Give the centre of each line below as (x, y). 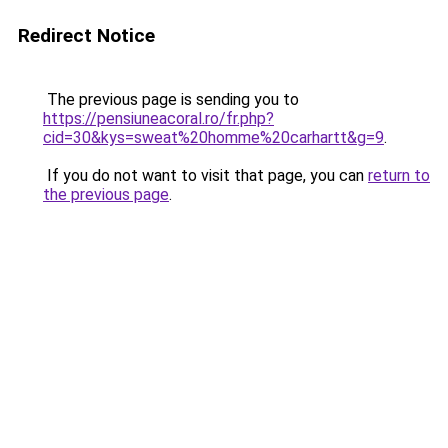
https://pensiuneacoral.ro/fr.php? (158, 118)
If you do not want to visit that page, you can (205, 175)
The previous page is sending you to (171, 99)
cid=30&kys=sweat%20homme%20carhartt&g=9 (213, 137)
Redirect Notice (86, 35)
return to (399, 175)
